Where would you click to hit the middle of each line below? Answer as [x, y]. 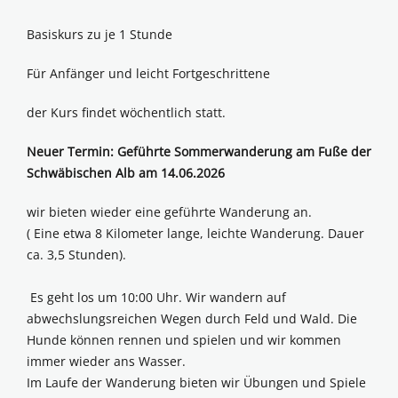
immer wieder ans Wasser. [106, 362]
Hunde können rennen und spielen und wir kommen [184, 340]
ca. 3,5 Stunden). [76, 255]
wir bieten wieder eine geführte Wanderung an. [169, 212]
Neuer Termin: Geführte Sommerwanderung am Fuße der [199, 152]
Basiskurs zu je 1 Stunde [99, 35]
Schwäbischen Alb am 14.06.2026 [126, 173]
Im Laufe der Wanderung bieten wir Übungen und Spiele [196, 383]
